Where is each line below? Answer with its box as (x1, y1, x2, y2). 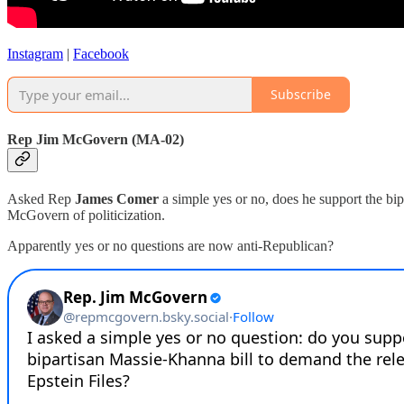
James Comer (75, 191, 159, 207)
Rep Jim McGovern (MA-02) (7, 132, 184, 148)
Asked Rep (7, 191, 75, 207)
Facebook (73, 45, 129, 61)
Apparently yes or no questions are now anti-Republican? (7, 238, 334, 254)
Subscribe (271, 86, 331, 104)
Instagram (7, 45, 63, 61)
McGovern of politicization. (7, 207, 165, 224)
